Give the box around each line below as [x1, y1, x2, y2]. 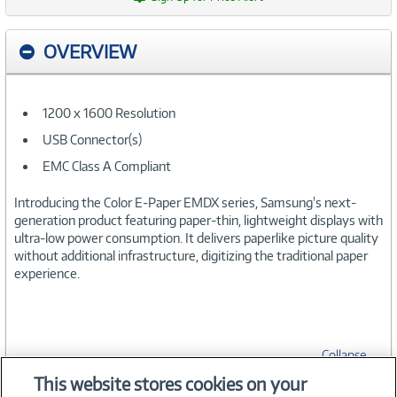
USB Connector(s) [43, 131, 142, 147]
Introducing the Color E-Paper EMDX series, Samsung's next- [14, 194, 356, 210]
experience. [14, 265, 80, 281]
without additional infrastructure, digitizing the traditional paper [14, 247, 368, 263]
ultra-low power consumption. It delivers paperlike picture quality [14, 230, 378, 245]
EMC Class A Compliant [43, 158, 171, 174]
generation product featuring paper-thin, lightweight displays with [14, 212, 383, 228]
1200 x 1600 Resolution [43, 105, 175, 121]
